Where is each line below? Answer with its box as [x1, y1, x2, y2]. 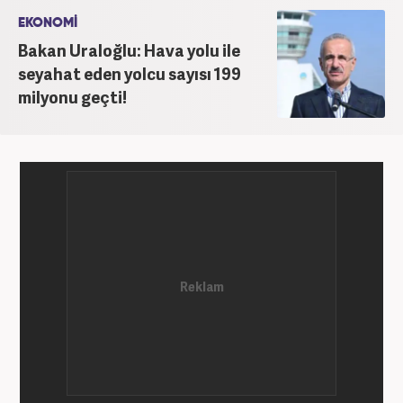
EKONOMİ [18, 15, 77, 30]
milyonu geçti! [18, 85, 127, 108]
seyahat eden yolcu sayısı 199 [18, 61, 241, 85]
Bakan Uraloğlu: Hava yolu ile [18, 38, 240, 61]
